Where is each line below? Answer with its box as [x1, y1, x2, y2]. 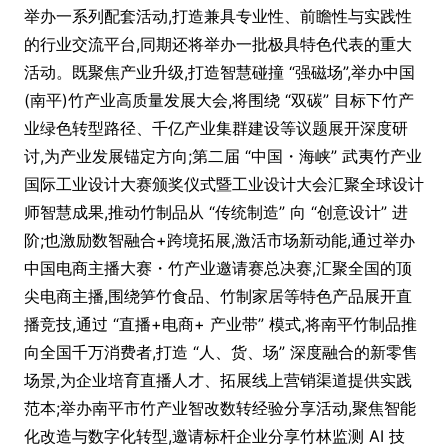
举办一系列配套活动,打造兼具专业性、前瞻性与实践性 [24, 6, 412, 26]
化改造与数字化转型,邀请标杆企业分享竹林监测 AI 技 [24, 426, 405, 446]
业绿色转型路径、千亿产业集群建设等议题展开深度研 [24, 118, 408, 138]
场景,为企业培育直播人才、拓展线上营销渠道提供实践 [24, 370, 412, 390]
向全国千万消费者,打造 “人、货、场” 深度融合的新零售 [24, 342, 418, 362]
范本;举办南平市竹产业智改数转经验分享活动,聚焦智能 [24, 398, 416, 418]
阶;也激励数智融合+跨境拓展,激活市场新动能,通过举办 [24, 230, 415, 250]
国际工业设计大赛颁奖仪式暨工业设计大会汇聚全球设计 [24, 174, 424, 194]
